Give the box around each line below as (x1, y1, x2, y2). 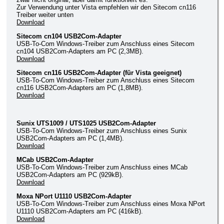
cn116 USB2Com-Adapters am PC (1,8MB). (16, 83, 143, 91)
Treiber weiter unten (16, 10, 74, 18)
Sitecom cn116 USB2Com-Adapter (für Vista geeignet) (16, 68, 182, 76)
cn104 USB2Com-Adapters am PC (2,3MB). (16, 47, 144, 55)
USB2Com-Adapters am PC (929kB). (16, 170, 124, 178)
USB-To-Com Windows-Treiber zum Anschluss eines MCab (16, 163, 188, 171)
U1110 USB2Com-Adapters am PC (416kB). (16, 207, 143, 215)
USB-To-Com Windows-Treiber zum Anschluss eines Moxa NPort (16, 199, 205, 207)
